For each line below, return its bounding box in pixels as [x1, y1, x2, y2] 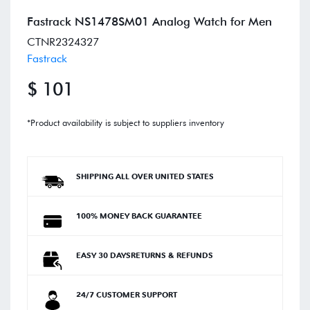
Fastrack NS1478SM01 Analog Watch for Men [27, 15, 272, 29]
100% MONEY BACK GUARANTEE [76, 211, 202, 221]
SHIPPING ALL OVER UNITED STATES [76, 172, 214, 182]
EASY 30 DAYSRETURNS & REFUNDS [76, 250, 213, 261]
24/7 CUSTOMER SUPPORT [76, 290, 177, 300]
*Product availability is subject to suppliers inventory [27, 117, 224, 129]
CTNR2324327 [27, 35, 99, 49]
